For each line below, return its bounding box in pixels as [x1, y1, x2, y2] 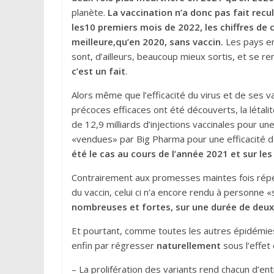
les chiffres [205, 21, 256, 33]
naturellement [157, 239, 221, 251]
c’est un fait [72, 65, 125, 77]
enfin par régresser [72, 239, 157, 251]
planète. [72, 6, 108, 18]
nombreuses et [72, 201, 142, 213]
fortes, [142, 201, 176, 213]
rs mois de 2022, [129, 21, 205, 33]
